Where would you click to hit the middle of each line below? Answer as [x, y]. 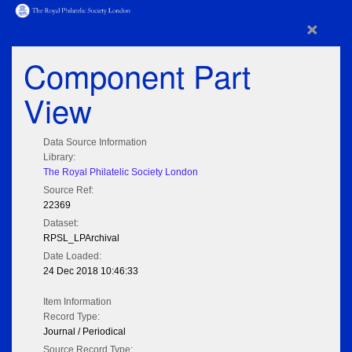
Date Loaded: [72, 257]
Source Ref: [68, 191]
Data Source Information [95, 143]
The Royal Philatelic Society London [121, 172]
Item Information [77, 302]
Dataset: [61, 224]
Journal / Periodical [84, 332]
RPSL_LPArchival [81, 238]
